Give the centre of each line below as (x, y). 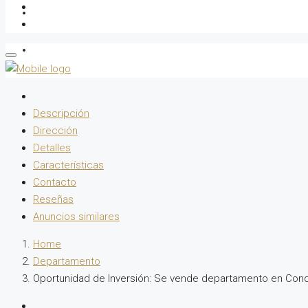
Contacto (55, 182)
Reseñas (53, 199)
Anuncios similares (76, 217)
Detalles (52, 148)
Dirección (55, 131)
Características (68, 165)
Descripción (61, 113)
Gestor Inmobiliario (77, 12)
